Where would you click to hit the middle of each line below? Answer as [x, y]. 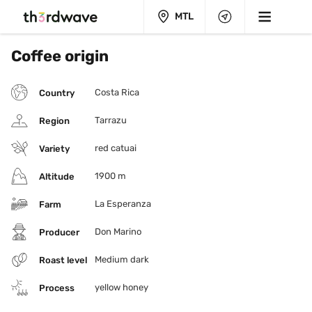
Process [57, 288]
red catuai [116, 148]
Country [57, 93]
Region [54, 120]
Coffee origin [60, 56]
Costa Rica [117, 92]
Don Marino [118, 232]
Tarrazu [111, 120]
